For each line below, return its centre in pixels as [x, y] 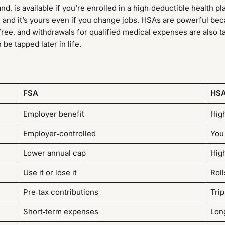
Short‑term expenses [61, 212]
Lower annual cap [54, 153]
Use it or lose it [50, 173]
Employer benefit [53, 114]
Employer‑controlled [59, 134]
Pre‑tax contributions [61, 192]
